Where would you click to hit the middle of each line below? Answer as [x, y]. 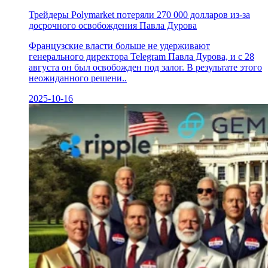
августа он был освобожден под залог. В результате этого [145, 67]
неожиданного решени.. [78, 78]
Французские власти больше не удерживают [119, 45]
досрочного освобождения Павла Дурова [113, 25]
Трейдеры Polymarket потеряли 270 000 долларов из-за [139, 14]
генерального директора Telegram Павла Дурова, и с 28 [141, 56]
